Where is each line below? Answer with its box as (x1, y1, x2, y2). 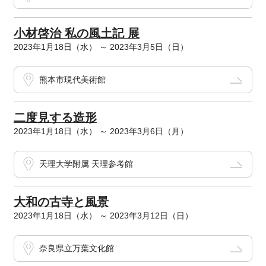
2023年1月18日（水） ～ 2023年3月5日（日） (13, 42, 188, 52)
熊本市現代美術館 (39, 75, 106, 85)
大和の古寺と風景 (13, 195, 109, 209)
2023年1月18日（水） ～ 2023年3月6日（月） (13, 126, 188, 137)
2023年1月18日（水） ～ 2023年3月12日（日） (13, 211, 193, 221)
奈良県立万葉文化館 (39, 243, 114, 254)
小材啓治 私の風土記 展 (13, 27, 140, 40)
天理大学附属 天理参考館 (39, 159, 133, 169)
